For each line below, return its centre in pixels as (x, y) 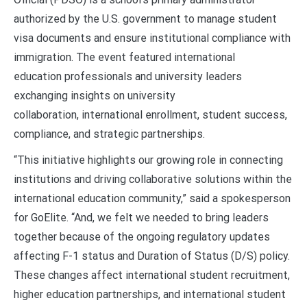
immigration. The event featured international (124, 57)
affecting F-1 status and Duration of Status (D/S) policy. (152, 256)
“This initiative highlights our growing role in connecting (148, 160)
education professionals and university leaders (128, 76)
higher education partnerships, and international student (150, 294)
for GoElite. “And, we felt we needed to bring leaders (141, 217)
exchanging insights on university (95, 95)
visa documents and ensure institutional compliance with (152, 38)
